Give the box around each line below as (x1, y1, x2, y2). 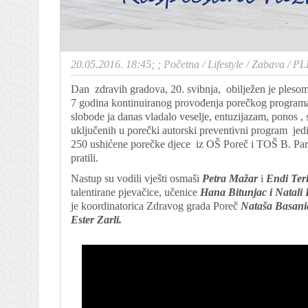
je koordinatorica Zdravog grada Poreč (71, 200, 241, 212)
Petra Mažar (202, 173, 258, 184)
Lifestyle (208, 58, 243, 70)
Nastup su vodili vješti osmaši (71, 173, 202, 184)
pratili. (71, 152, 98, 164)
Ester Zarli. (71, 214, 122, 225)
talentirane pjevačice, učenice (71, 186, 200, 198)
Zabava (252, 58, 285, 70)
